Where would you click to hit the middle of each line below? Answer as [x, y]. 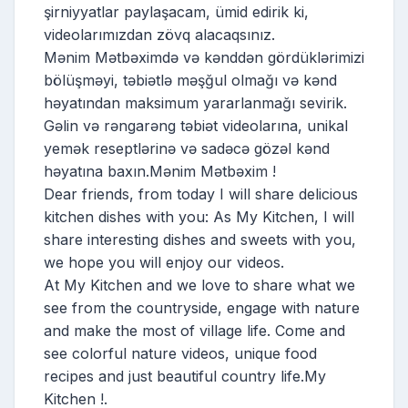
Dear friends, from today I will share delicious [201, 194]
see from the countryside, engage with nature [202, 307]
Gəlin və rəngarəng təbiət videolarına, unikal [196, 125]
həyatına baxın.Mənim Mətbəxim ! [160, 171]
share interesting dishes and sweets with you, [200, 239]
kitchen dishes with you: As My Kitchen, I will [199, 216]
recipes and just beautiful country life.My [185, 376]
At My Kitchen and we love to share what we [199, 285]
